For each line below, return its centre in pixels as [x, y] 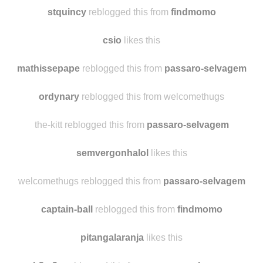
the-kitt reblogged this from [90, 171]
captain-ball [67, 256]
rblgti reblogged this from [109, 31]
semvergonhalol [112, 200]
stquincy [67, 59]
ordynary [59, 143]
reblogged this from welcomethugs [152, 143]
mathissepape [48, 115]
